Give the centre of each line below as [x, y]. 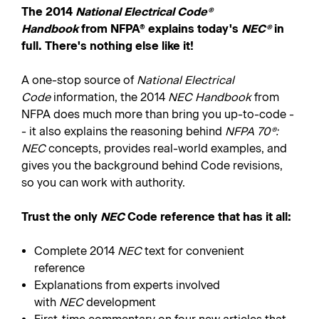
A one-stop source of [79, 80]
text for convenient [193, 251]
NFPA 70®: [252, 131]
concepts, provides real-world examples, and [166, 148]
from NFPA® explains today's [160, 29]
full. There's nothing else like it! [108, 46]
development [120, 302]
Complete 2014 [76, 251]
